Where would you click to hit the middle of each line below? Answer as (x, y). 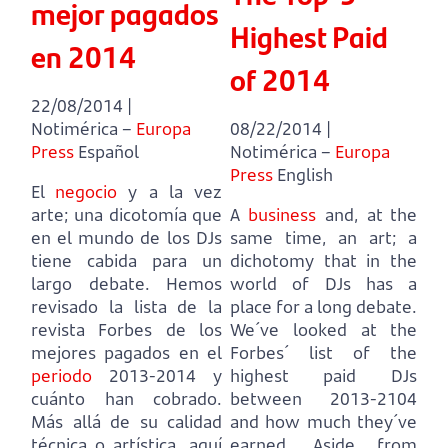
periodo (61, 375)
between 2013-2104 (323, 398)
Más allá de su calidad (126, 421)
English (305, 174)
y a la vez (170, 191)
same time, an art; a (323, 237)
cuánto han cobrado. (126, 398)
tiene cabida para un (126, 260)
